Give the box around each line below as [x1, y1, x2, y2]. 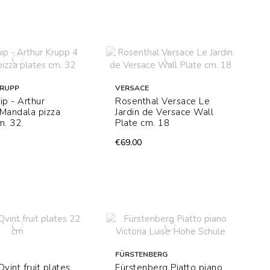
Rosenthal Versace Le [115, 95, 210, 108]
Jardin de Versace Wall [115, 106, 214, 119]
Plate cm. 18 [115, 117, 170, 130]
